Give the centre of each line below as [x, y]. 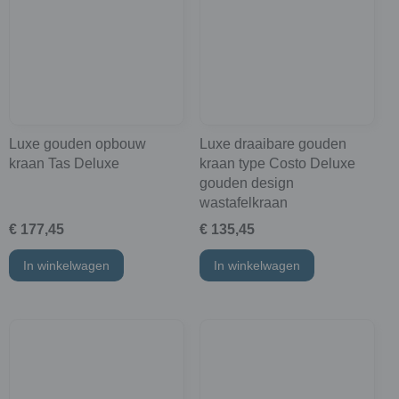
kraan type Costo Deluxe [277, 163]
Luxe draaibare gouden [273, 143]
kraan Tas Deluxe [64, 163]
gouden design [246, 183]
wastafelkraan [243, 202]
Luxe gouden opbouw [77, 143]
